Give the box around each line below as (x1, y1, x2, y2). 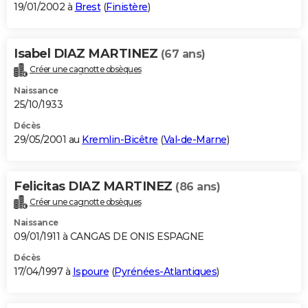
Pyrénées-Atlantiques (114, 265, 217, 278)
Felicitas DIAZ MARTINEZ (14, 178, 175, 194)
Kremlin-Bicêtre (82, 133, 158, 146)
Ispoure (72, 265, 109, 278)
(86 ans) (175, 179, 220, 193)
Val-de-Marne (163, 133, 227, 146)
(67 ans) (160, 47, 206, 60)
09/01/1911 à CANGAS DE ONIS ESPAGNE (14, 230, 204, 243)
